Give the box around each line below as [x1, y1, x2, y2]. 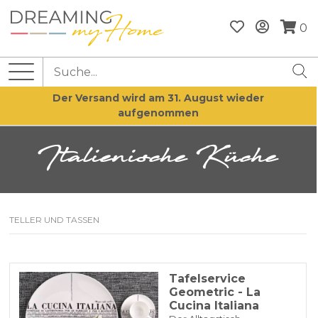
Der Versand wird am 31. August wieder [52, 91, 264, 104]
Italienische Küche [60, 141, 279, 178]
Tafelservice [168, 272, 246, 286]
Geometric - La [168, 285, 261, 300]
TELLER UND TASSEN [9, 214, 100, 226]
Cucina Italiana [168, 299, 259, 313]
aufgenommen [117, 106, 199, 119]
